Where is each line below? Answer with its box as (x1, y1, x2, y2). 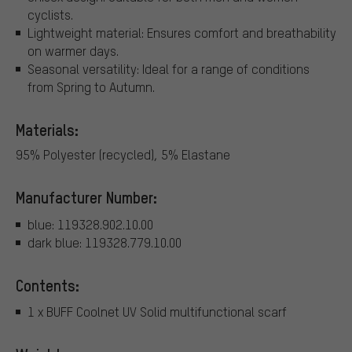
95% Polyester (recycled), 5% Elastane (16, 146, 230, 163)
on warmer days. (27, 42, 119, 60)
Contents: (16, 274, 79, 295)
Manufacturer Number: (16, 187, 157, 208)
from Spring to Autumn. (27, 79, 155, 96)
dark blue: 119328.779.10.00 (27, 233, 181, 251)
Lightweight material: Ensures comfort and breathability (27, 24, 336, 42)
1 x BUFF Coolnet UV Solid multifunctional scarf (27, 303, 287, 321)
